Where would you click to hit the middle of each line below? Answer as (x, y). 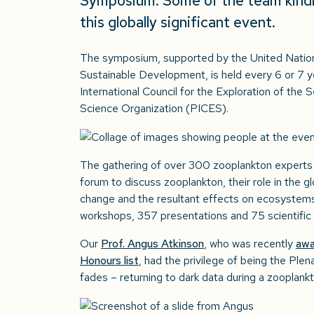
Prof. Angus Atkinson (152, 243)
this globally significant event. (178, 22)
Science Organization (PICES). (154, 108)
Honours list (109, 260)
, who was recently (250, 243)
